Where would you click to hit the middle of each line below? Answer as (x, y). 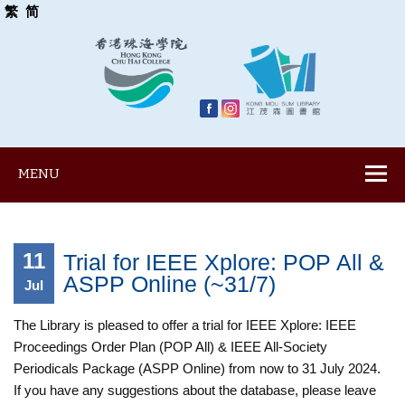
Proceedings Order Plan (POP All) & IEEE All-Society (171, 347)
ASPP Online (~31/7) (170, 284)
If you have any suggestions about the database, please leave (195, 391)
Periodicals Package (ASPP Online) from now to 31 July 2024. (198, 369)
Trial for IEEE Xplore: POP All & (224, 263)
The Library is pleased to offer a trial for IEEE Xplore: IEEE (185, 325)
